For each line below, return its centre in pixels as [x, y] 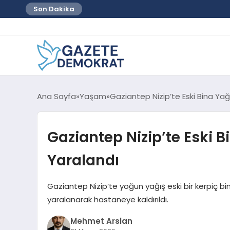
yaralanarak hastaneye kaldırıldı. [108, 199]
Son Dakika [54, 9]
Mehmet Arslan [101, 221]
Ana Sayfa [56, 96]
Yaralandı [83, 160]
